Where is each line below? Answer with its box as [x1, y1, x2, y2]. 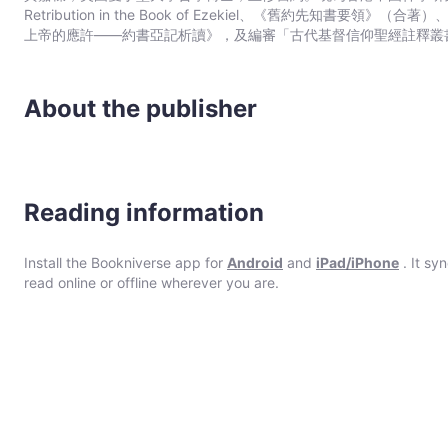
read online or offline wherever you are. [24, 274, 279, 291]
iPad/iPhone [316, 254, 399, 271]
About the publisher [24, 94, 257, 123]
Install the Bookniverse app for [24, 254, 227, 271]
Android [227, 254, 283, 271]
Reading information [24, 198, 264, 227]
